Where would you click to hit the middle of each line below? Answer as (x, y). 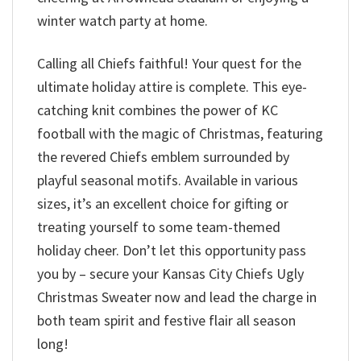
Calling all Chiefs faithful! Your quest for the (169, 63)
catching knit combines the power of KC (158, 110)
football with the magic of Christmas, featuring (180, 133)
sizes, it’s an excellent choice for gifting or (163, 203)
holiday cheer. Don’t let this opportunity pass (172, 250)
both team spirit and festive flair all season (166, 320)
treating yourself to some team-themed (159, 226)
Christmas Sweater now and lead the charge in (177, 297)
